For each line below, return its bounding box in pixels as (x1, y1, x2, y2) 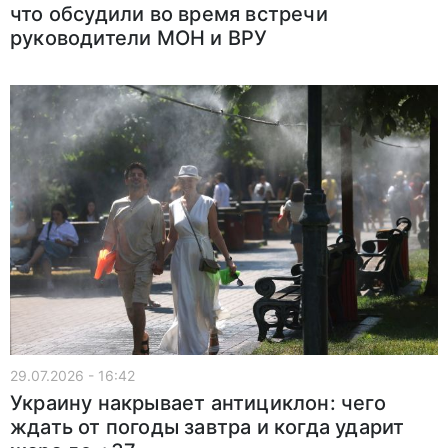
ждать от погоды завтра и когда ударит (10, 414, 405, 439)
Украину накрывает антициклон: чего (10, 390, 386, 415)
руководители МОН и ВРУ (10, 25, 268, 50)
